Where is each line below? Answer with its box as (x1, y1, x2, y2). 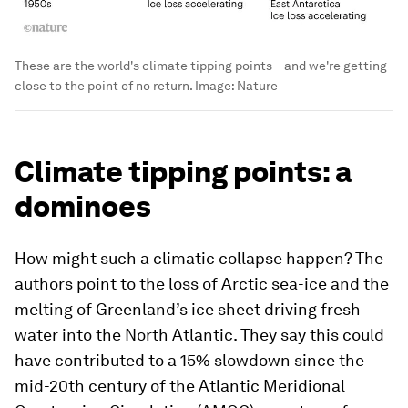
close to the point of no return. (15, 77, 192, 93)
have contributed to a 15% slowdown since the (15, 350, 364, 370)
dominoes (15, 188, 151, 224)
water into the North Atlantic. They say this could (15, 324, 384, 344)
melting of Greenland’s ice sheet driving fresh (15, 299, 361, 319)
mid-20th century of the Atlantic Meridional (15, 375, 345, 395)
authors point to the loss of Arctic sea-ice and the (15, 273, 389, 293)
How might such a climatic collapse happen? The (15, 248, 383, 268)
